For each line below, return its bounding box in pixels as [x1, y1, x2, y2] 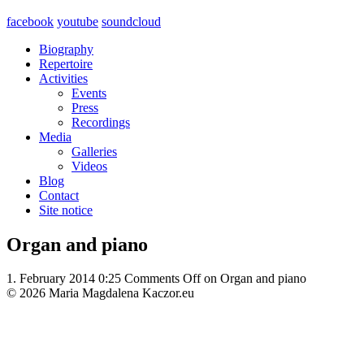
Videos [71, 158, 107, 173]
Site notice [39, 202, 93, 217]
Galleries [71, 144, 117, 158]
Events [71, 85, 106, 100]
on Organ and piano [201, 271, 306, 286]
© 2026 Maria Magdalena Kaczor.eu [6, 286, 194, 301]
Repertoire [39, 56, 93, 71]
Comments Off [124, 271, 201, 286]
